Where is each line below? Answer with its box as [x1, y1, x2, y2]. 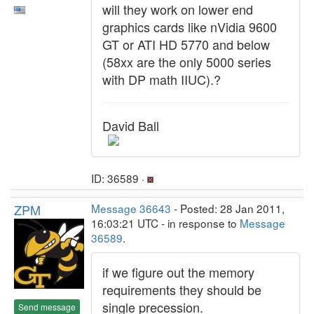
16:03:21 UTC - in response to [91, 215, 240, 231]
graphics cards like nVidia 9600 [102, 18, 277, 36]
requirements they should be [102, 280, 261, 299]
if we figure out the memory [102, 263, 254, 281]
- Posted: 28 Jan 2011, [171, 200, 285, 216]
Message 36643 [91, 200, 171, 216]
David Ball [102, 116, 159, 135]
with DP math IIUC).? [102, 70, 221, 88]
